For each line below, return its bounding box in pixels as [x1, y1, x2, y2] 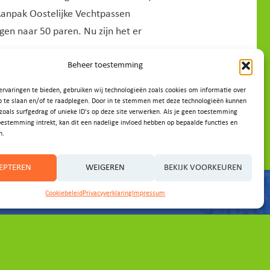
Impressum [132, 190, 166, 197]
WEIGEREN [86, 163, 125, 172]
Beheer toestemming [67, 61, 143, 70]
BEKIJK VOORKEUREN [163, 163, 242, 172]
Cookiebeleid [45, 190, 83, 197]
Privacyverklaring [83, 190, 133, 197]
